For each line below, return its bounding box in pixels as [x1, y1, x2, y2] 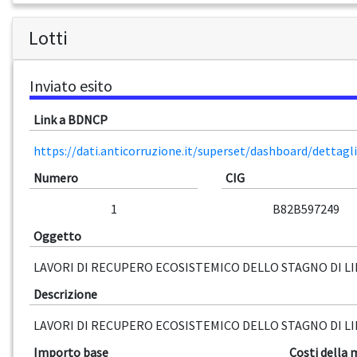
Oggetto [33, 228, 81, 245]
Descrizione [33, 286, 97, 303]
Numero [33, 170, 78, 186]
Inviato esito [29, 76, 112, 96]
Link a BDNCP [33, 112, 108, 128]
